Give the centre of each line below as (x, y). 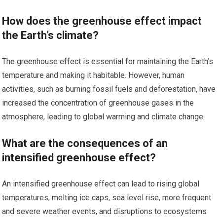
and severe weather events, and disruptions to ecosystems (105, 212)
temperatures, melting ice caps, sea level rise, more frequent (107, 198)
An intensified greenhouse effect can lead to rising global (101, 184)
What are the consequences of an (85, 144)
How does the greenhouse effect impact (102, 21)
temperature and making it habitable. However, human (93, 75)
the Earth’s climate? (51, 36)
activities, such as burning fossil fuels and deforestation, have (109, 89)
